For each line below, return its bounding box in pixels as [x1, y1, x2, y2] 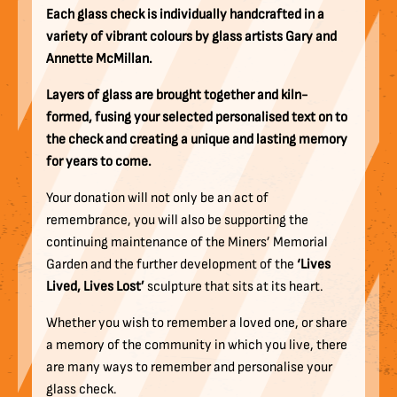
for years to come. [46, 153, 152, 171]
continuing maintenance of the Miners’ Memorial [46, 234, 328, 252]
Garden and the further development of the [46, 256, 297, 274]
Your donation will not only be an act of [46, 190, 269, 207]
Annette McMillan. [46, 51, 152, 68]
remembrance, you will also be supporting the [46, 212, 308, 230]
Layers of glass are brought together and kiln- [46, 87, 307, 105]
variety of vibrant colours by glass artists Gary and [46, 28, 337, 46]
